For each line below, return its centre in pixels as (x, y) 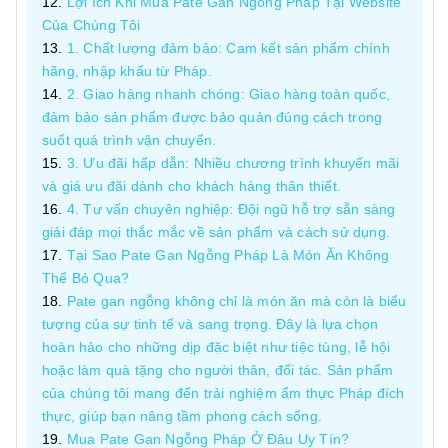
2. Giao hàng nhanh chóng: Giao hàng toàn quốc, (228, 94)
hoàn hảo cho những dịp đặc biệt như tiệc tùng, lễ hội (216, 347)
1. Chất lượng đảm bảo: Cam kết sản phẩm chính (228, 48)
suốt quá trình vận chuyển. (129, 140)
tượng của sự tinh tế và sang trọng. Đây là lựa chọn (210, 324)
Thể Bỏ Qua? (86, 278)
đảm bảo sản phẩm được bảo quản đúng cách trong (212, 117)
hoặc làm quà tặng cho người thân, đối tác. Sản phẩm (218, 370)
